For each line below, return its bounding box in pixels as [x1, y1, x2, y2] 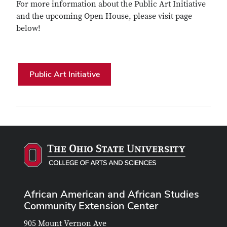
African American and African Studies [24, 187, 199, 201]
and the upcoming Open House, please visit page [16, 11, 192, 22]
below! [16, 23, 41, 34]
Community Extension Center [24, 199, 158, 212]
